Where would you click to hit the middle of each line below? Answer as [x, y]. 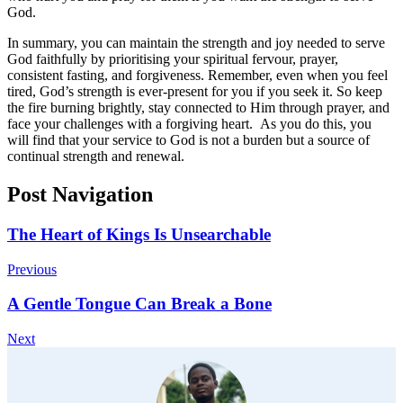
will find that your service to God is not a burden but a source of [188, 140]
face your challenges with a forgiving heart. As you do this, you [189, 124]
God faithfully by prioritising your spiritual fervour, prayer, [173, 59]
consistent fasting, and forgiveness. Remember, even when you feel [197, 76]
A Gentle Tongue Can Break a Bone [139, 304]
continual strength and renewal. [96, 157]
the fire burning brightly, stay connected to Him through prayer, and [198, 108]
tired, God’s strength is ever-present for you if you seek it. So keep [195, 92]
